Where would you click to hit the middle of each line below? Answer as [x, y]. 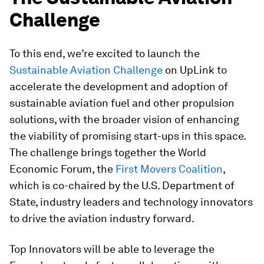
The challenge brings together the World [108, 152]
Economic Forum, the [62, 169]
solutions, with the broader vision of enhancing [124, 119]
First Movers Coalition [169, 169]
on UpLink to [195, 70]
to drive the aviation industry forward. [102, 218]
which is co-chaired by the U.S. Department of [122, 185]
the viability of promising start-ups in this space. [128, 136]
